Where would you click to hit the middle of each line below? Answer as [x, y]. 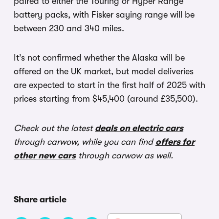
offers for [175, 142]
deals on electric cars [139, 128]
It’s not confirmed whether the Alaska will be [99, 57]
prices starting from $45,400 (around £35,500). [106, 99]
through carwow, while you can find [85, 142]
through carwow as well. [126, 155]
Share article [40, 199]
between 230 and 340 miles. [69, 28]
